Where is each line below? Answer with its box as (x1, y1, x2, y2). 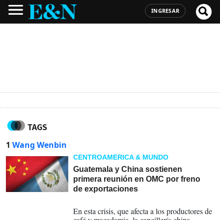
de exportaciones (73, 185, 138, 193)
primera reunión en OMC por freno (73, 175, 201, 183)
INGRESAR (151, 7, 179, 14)
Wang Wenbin (12, 139, 67, 150)
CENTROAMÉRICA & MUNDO (73, 153, 169, 161)
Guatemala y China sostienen (73, 165, 183, 173)
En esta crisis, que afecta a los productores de (73, 206, 213, 216)
